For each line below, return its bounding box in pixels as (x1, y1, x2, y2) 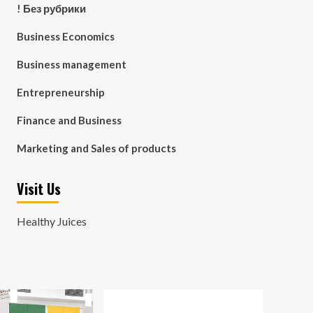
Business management (16, 58, 126, 71)
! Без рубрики (16, 2, 86, 15)
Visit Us (16, 178, 61, 199)
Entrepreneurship (16, 86, 105, 99)
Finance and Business (16, 114, 122, 126)
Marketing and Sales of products (16, 142, 176, 154)
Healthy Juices (16, 214, 87, 228)
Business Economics (16, 30, 115, 43)
